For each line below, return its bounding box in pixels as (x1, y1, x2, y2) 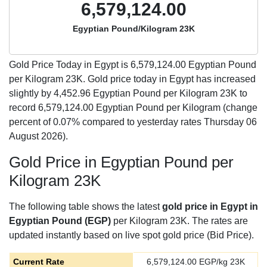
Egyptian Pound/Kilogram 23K (72, 24, 195, 33)
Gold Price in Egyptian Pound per (9, 153, 234, 171)
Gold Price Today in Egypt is (9, 60, 131, 70)
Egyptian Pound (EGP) (9, 216, 111, 226)
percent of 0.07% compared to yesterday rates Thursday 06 (9, 117, 257, 127)
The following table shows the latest (9, 201, 162, 212)
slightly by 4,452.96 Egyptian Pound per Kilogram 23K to (9, 88, 247, 98)
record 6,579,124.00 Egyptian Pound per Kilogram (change (9, 103, 257, 113)
